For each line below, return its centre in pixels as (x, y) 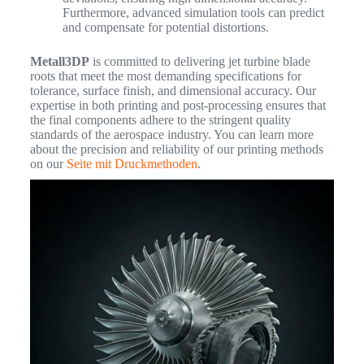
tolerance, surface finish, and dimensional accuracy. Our (173, 90)
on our (48, 163)
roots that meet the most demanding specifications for (165, 76)
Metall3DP (59, 61)
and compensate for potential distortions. (165, 27)
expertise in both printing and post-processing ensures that (178, 105)
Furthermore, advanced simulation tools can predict (193, 12)
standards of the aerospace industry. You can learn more (171, 134)
